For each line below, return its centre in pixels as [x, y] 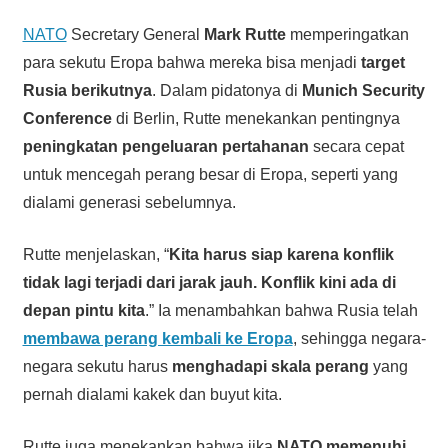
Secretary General [135, 35]
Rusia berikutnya [87, 91]
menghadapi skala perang [270, 367]
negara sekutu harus [97, 367]
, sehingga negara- [359, 339]
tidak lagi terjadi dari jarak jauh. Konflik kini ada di [209, 283]
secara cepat [356, 147]
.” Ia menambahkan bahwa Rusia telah [281, 311]
